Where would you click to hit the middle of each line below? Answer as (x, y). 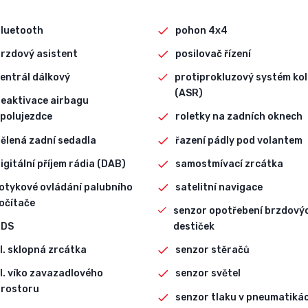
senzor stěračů (213, 250)
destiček (194, 227)
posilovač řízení (213, 54)
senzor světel (208, 274)
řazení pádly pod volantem (239, 140)
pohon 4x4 (202, 30)
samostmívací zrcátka (230, 164)
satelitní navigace (219, 187)
